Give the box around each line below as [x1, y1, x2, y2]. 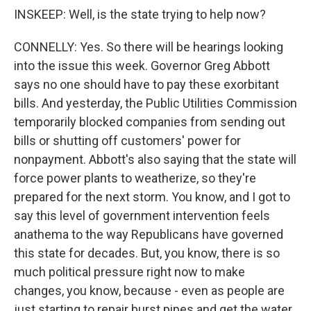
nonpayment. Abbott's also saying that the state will [14, 152, 296, 167]
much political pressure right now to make [14, 264, 245, 279]
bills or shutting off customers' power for [14, 133, 241, 148]
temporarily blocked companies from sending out [14, 115, 285, 129]
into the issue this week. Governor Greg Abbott [14, 58, 270, 73]
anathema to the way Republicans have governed [14, 227, 283, 242]
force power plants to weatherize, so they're [14, 171, 256, 185]
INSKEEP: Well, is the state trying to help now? [14, 7, 266, 22]
